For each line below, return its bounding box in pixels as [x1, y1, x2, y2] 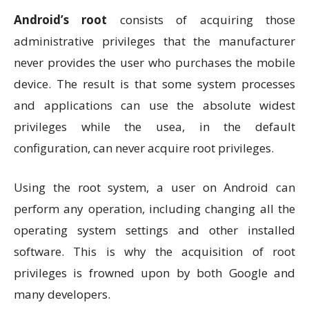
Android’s [14, 12, 82, 28]
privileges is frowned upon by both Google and [14, 265, 295, 281]
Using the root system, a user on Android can [14, 179, 295, 195]
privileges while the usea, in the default [14, 119, 295, 134]
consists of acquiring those [119, 12, 296, 28]
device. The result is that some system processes [14, 76, 295, 92]
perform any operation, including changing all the [14, 201, 295, 217]
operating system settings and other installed [14, 222, 295, 238]
